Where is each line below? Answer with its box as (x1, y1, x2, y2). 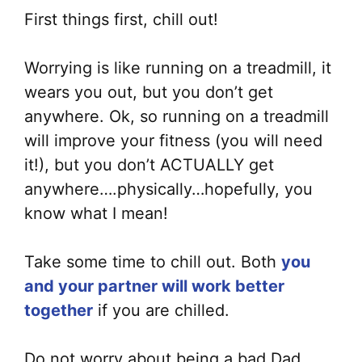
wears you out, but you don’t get (24, 82, 273, 103)
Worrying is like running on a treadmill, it (24, 58, 331, 78)
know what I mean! (24, 204, 168, 224)
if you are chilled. (93, 301, 229, 321)
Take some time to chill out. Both (24, 252, 281, 272)
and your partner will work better (24, 276, 284, 297)
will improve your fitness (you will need (24, 131, 322, 151)
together (24, 301, 93, 321)
